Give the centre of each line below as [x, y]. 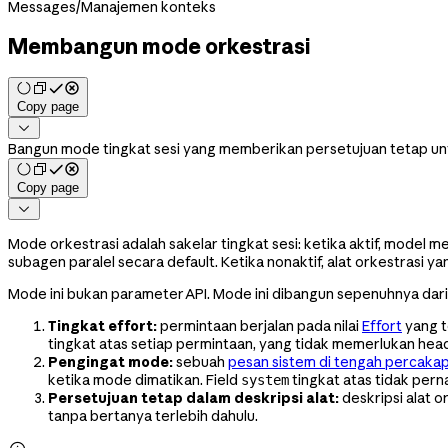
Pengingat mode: [110, 361]
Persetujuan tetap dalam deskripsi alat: [193, 397]
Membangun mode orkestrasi [159, 46]
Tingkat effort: [102, 325]
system [265, 379]
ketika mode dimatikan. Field [144, 379]
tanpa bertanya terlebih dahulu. [153, 415]
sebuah [200, 361]
